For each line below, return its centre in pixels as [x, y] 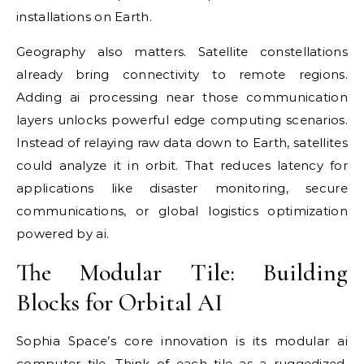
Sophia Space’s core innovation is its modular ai [182, 341]
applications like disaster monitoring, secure [182, 188]
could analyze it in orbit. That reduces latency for [182, 165]
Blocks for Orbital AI [119, 303]
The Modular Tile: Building [182, 273]
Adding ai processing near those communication [182, 97]
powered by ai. [63, 234]
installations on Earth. [84, 17]
